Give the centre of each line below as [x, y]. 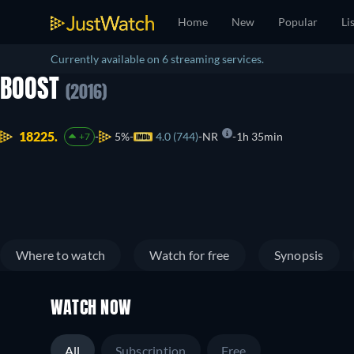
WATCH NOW [91, 309]
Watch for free [190, 255]
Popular [298, 22]
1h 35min [259, 137]
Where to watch [61, 255]
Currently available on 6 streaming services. [157, 59]
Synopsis [299, 255]
